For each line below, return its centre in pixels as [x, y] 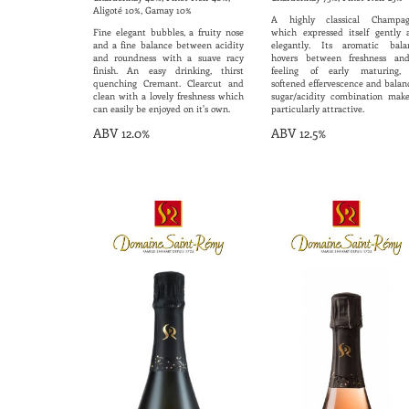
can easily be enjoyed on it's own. [162, 109]
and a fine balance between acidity [168, 45]
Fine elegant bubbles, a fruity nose [168, 32]
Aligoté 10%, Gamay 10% [142, 10]
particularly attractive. [318, 109]
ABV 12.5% [299, 133]
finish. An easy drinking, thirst [168, 71]
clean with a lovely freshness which [168, 96]
